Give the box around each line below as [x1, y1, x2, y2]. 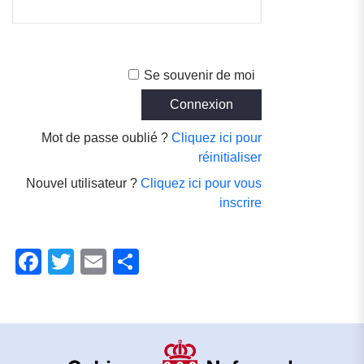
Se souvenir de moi [144, 68, 256, 82]
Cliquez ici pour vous [141, 176, 262, 190]
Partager [139, 244, 242, 279]
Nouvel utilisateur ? [26, 176, 141, 190]
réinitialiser [198, 150, 262, 164]
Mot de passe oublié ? [41, 131, 172, 145]
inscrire [219, 196, 262, 210]
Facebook [41, 244, 156, 279]
